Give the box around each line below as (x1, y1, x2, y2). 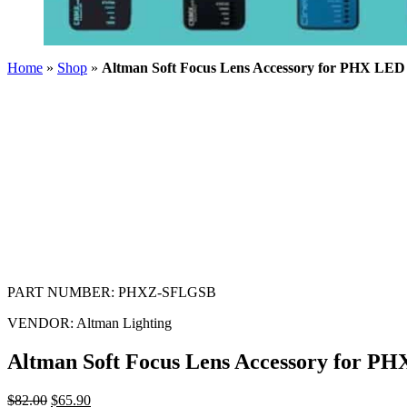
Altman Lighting (74, 315, 172, 332)
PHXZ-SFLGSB (118, 284, 216, 301)
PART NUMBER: (7, 284, 114, 301)
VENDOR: (7, 315, 74, 332)
